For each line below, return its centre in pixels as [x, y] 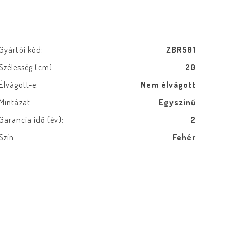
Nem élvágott [168, 85]
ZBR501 [181, 50]
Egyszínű [177, 102]
